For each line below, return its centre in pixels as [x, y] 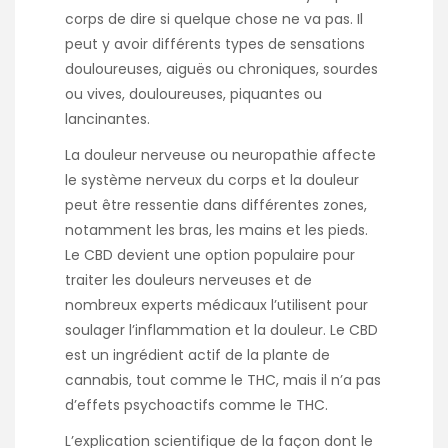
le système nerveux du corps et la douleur [212, 179]
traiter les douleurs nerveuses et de [188, 279]
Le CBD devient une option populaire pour [210, 254]
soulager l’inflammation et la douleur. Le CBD [221, 329]
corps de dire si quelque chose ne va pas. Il [214, 18]
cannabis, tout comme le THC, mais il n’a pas [223, 379]
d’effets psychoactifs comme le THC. [196, 404]
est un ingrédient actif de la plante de [197, 354]
